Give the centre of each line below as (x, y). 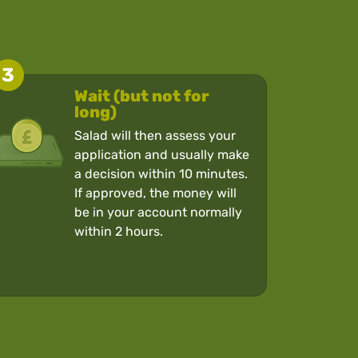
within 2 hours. (119, 231)
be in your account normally (159, 212)
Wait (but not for (142, 95)
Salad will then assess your (155, 135)
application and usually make (162, 154)
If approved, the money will (156, 193)
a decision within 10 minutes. (161, 173)
